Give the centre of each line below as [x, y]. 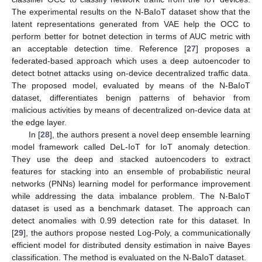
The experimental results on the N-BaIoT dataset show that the [131, 12]
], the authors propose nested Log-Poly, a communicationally [137, 233]
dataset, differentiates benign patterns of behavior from [131, 98]
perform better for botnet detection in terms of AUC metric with [131, 37]
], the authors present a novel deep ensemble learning [150, 135]
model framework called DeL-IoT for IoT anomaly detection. [131, 147]
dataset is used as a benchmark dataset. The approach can [131, 208]
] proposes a [223, 49]
